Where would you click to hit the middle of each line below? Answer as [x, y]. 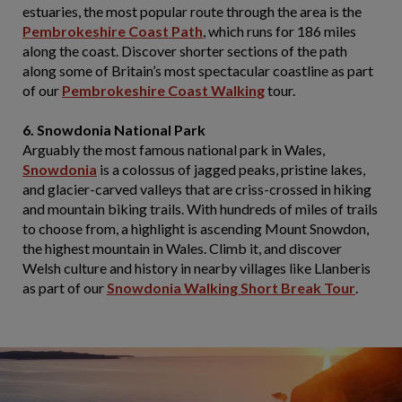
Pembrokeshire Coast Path [113, 31]
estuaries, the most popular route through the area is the [192, 11]
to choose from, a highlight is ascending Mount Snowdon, [196, 228]
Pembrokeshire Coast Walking [163, 90]
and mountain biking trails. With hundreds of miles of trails [200, 209]
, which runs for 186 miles [280, 31]
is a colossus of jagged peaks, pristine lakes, [231, 169]
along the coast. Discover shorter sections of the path [185, 51]
